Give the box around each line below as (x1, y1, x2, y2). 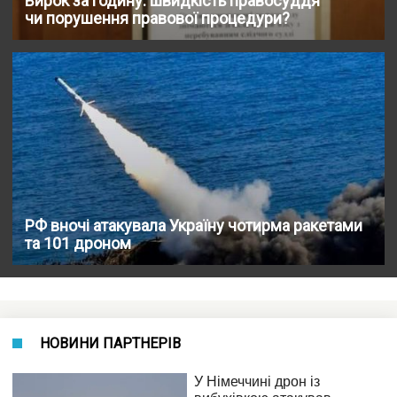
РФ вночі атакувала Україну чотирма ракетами (25, 215, 362, 235)
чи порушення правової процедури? (25, 8, 290, 27)
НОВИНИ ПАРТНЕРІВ (40, 334, 181, 352)
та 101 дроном (25, 233, 131, 253)
